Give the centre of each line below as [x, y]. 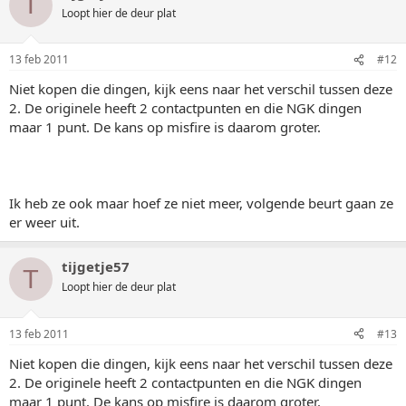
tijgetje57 [96, 266]
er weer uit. [44, 222]
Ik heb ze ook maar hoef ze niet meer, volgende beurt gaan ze [201, 203]
